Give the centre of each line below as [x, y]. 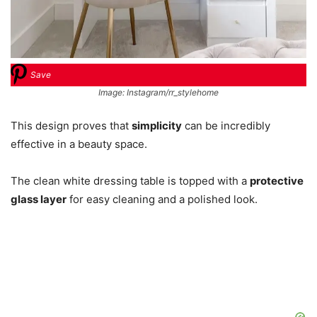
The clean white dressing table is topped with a [130, 180]
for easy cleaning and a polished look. [162, 199]
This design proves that [71, 125]
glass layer [39, 199]
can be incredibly [226, 125]
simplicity [157, 125]
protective [277, 180]
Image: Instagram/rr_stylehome [158, 92]
